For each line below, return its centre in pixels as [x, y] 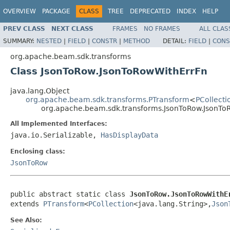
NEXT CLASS [72, 28]
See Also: [26, 220]
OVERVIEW [20, 11]
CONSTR [104, 41]
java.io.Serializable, [55, 135]
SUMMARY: [20, 41]
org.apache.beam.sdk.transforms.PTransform [108, 99]
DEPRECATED [150, 11]
